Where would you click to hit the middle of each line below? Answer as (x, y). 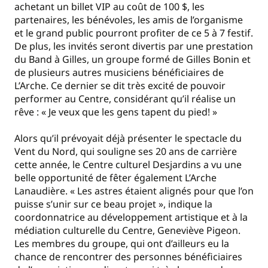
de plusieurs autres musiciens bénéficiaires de (119, 72)
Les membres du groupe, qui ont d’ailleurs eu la (122, 244)
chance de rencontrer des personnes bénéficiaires (128, 257)
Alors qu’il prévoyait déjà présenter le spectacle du (128, 138)
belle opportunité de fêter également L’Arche (115, 178)
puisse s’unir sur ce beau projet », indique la (113, 204)
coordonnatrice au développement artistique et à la (131, 217)
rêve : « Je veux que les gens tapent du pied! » (116, 112)
